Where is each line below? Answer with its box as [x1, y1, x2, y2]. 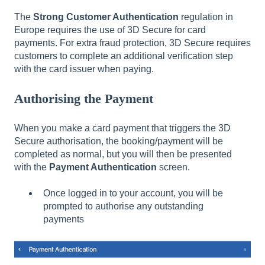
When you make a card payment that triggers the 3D [14, 122, 231, 133]
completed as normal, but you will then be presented [14, 148, 232, 159]
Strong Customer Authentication [33, 11, 179, 22]
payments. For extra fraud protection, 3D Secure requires [14, 37, 251, 48]
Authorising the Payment [14, 91, 153, 106]
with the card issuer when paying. [14, 63, 154, 74]
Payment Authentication [49, 161, 159, 172]
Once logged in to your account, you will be [43, 188, 223, 198]
